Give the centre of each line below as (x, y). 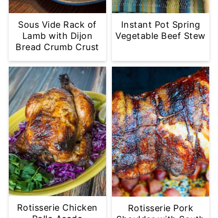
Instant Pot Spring (161, 25)
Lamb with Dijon (57, 36)
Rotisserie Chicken (57, 208)
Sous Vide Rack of (57, 25)
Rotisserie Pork (161, 208)
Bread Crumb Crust (57, 47)
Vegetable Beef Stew (161, 36)
